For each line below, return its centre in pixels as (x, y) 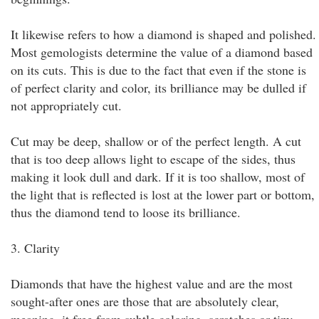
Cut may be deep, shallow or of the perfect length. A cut (156, 141)
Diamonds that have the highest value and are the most (152, 283)
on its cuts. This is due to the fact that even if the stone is (158, 70)
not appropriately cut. (66, 105)
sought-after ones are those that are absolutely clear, (145, 301)
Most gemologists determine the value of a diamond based (162, 52)
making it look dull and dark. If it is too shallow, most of (158, 177)
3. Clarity (35, 248)
